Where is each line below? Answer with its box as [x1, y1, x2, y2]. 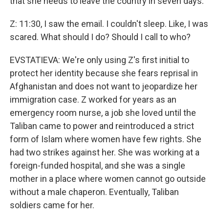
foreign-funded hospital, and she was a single [10, 160, 185, 171]
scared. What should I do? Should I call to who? [10, 32, 191, 42]
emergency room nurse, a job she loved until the [10, 108, 196, 118]
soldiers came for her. [10, 200, 94, 210]
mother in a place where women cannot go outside [10, 174, 206, 184]
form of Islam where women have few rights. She [10, 134, 201, 144]
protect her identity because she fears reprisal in [10, 68, 198, 78]
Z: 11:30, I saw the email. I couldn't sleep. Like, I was [10, 19, 208, 29]
